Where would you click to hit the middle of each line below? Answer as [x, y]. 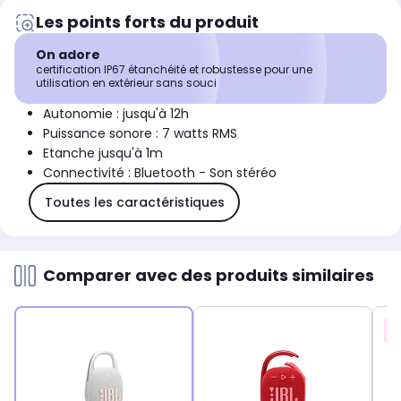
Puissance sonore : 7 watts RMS [140, 134]
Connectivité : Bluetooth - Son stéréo [160, 173]
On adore [68, 55]
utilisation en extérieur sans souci [126, 83]
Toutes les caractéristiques [134, 202]
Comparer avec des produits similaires [209, 276]
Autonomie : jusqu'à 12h [116, 114]
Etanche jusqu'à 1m [103, 154]
